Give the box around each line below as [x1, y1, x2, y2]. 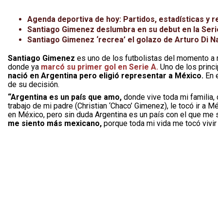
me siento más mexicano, [8, 119, 102, 128]
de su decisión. [8, 80, 59, 89]
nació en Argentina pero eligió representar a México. [8, 71, 203, 80]
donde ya [8, 62, 41, 72]
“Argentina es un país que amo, [8, 92, 122, 102]
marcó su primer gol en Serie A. [41, 62, 158, 72]
